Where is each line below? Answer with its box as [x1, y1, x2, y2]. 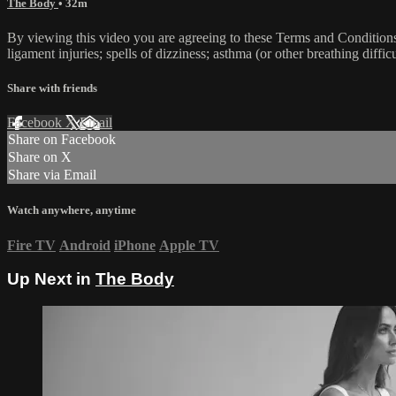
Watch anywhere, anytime [7, 203, 136, 217]
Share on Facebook [8, 132, 116, 148]
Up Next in [7, 270, 95, 289]
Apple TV [159, 237, 219, 253]
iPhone [114, 237, 156, 253]
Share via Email [8, 167, 96, 183]
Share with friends [7, 81, 97, 95]
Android [59, 237, 110, 253]
